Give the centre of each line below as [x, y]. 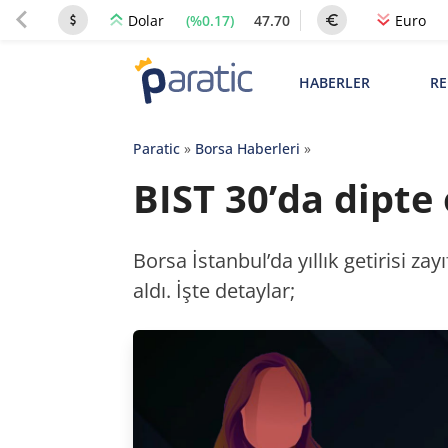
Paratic [156, 148]
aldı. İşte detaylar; [213, 290]
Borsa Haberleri [247, 148]
